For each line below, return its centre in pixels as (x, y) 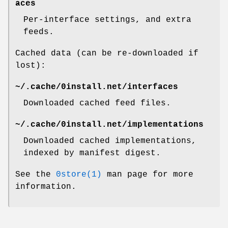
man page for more (148, 174)
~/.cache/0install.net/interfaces (97, 87)
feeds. (39, 32)
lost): (31, 65)
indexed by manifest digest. (92, 153)
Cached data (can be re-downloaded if (107, 53)
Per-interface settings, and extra (107, 20)
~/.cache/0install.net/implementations (109, 124)
